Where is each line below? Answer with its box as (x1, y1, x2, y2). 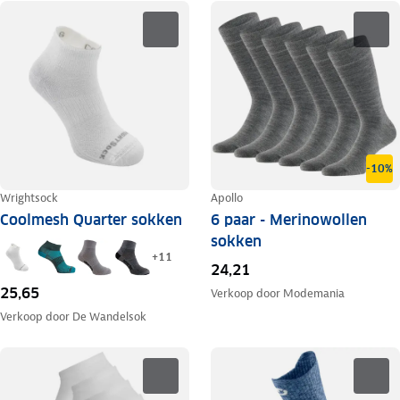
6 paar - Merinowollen (210, 210, 367, 229)
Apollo (210, 189, 243, 205)
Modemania (282, 285, 345, 301)
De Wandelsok (72, 308, 146, 324)
